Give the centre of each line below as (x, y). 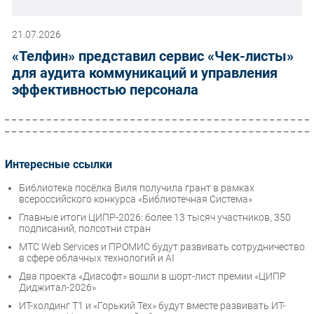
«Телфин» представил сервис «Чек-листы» (153, 56)
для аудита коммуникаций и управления (145, 73)
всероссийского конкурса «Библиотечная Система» (136, 199)
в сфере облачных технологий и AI (97, 258)
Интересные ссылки (59, 164)
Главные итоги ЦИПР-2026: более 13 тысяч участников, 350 (155, 218)
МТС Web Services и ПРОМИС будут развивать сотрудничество (162, 247)
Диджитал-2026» (57, 288)
